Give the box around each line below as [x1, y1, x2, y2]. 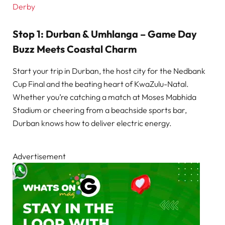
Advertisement [13, 151, 66, 162]
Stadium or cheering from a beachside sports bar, [13, 105, 187, 116]
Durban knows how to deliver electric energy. [13, 118, 172, 129]
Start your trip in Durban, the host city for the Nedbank [13, 66, 205, 76]
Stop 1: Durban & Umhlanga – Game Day [13, 28, 197, 41]
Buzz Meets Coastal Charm [13, 43, 137, 56]
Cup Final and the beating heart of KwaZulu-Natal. [13, 79, 189, 89]
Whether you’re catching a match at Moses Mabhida [13, 92, 196, 102]
